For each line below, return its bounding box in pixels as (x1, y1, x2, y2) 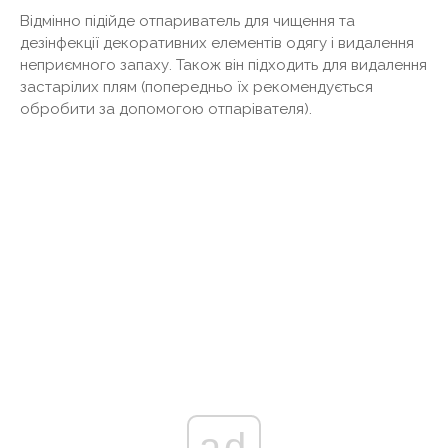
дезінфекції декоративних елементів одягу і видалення (20, 33, 414, 52)
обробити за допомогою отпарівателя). (20, 99, 312, 118)
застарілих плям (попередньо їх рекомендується (20, 77, 373, 96)
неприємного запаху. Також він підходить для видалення (20, 55, 427, 74)
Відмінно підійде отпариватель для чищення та (20, 11, 355, 30)
